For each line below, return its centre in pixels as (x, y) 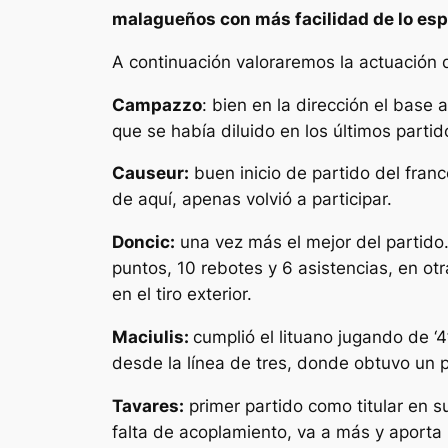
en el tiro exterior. (182, 294)
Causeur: (150, 173)
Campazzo (157, 104)
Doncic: (143, 242)
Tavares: (148, 405)
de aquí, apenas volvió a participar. (252, 199)
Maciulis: (152, 336)
